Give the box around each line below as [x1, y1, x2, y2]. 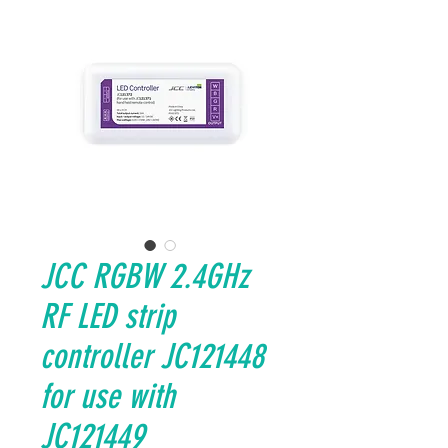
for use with [40, 376, 175, 417]
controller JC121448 [40, 336, 264, 377]
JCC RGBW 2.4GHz [40, 256, 249, 297]
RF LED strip [40, 296, 175, 337]
